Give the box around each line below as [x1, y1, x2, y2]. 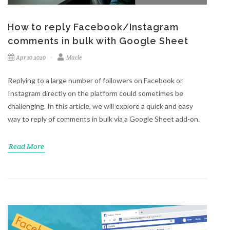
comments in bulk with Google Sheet [8, 35, 188, 47]
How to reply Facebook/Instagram [8, 22, 179, 33]
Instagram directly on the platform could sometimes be [8, 89, 183, 98]
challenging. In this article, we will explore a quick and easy [8, 102, 193, 111]
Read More [9, 142, 44, 151]
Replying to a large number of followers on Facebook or [8, 76, 183, 85]
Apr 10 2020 [16, 54, 46, 62]
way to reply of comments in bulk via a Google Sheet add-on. [8, 114, 200, 124]
